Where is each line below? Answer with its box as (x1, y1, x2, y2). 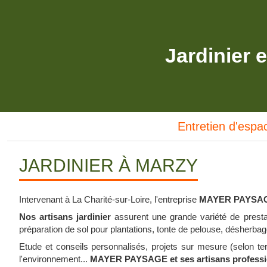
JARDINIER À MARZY (19, 156, 198, 175)
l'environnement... (19, 254, 90, 264)
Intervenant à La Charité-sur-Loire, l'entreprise (19, 194, 199, 204)
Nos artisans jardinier (19, 212, 111, 222)
